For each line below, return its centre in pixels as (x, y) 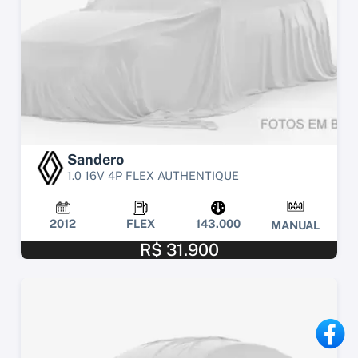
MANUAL (295, 225)
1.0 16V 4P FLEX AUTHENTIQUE (153, 175)
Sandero (95, 159)
